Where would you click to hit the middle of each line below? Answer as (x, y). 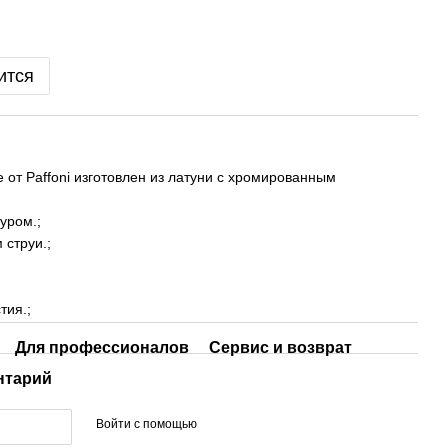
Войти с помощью (146, 423)
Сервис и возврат (280, 347)
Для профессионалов (101, 347)
